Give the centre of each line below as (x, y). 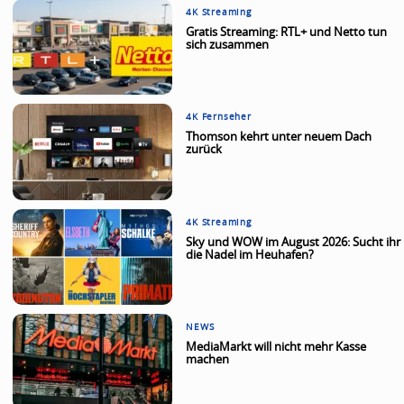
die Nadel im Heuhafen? (250, 255)
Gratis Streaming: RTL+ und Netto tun (287, 33)
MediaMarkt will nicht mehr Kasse (276, 348)
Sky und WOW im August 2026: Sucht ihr (294, 243)
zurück (204, 151)
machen (208, 361)
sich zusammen (228, 46)
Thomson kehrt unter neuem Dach (279, 138)
